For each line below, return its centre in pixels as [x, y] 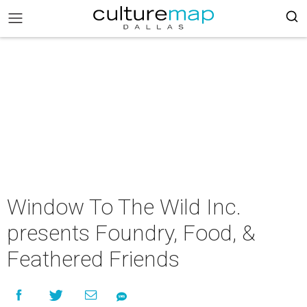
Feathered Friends [93, 259]
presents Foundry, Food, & [131, 233]
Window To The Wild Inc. [124, 207]
